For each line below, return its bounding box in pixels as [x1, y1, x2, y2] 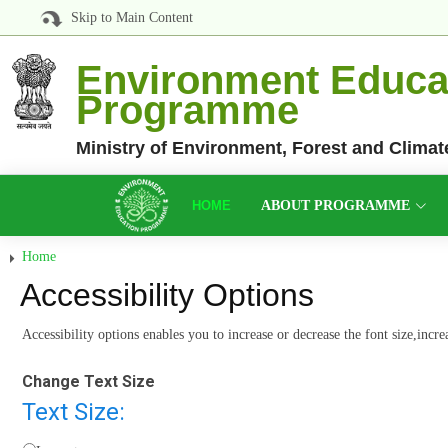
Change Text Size [22, 372, 155, 391]
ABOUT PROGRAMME [261, 198, 410, 213]
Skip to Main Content [63, 10, 193, 25]
